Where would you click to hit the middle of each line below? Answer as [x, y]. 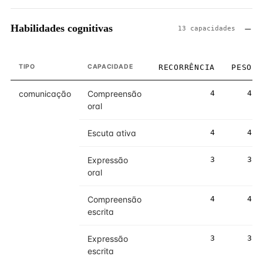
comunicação [45, 94]
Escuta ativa [112, 133]
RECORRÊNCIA [186, 67]
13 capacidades [207, 28]
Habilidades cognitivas [62, 28]
